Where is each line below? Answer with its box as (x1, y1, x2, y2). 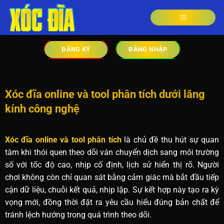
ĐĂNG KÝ (61, 45, 90, 53)
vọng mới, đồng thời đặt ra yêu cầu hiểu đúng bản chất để (4, 197, 219, 207)
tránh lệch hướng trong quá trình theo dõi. (4, 210, 151, 220)
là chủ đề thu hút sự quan (121, 135, 219, 145)
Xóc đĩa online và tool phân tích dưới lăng (4, 87, 205, 100)
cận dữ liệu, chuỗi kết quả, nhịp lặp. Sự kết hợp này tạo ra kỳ (4, 185, 219, 195)
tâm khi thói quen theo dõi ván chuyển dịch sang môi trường (4, 147, 219, 157)
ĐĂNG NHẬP (128, 45, 167, 53)
